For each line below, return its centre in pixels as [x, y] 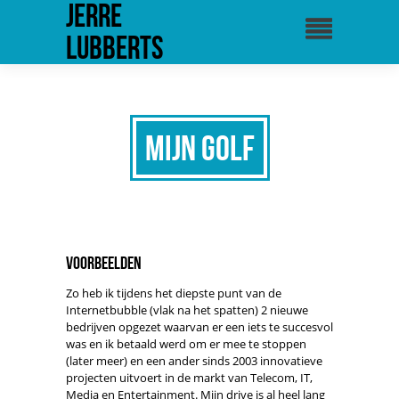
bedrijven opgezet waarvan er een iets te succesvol [199, 327]
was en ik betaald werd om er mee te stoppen [186, 344]
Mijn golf [199, 148]
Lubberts [114, 48]
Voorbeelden [104, 263]
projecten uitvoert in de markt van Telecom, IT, [189, 378]
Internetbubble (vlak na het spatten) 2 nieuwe [187, 310]
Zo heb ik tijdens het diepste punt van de [174, 293]
